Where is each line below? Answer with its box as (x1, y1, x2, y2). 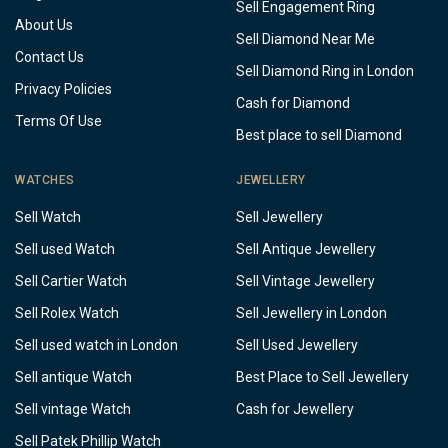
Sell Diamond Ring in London (236, 63, 414, 80)
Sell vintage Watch (15, 401, 131, 418)
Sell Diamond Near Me (236, 31, 375, 48)
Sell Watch (15, 209, 81, 226)
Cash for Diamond (236, 95, 350, 112)
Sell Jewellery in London (236, 305, 387, 322)
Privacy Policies (15, 80, 112, 97)
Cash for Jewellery (236, 401, 354, 418)
